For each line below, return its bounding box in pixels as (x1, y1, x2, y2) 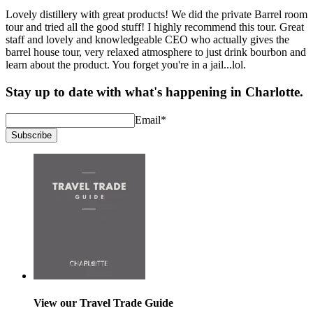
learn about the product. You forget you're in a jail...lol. (6, 59, 246, 71)
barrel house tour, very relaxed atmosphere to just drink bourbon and (6, 46, 306, 59)
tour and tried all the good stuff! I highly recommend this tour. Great (6, 21, 304, 34)
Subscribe (11, 129, 52, 140)
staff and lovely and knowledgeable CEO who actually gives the (6, 34, 289, 46)
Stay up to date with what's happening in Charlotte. (6, 85, 303, 100)
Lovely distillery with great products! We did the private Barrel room (6, 8, 307, 21)
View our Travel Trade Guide (34, 297, 173, 310)
